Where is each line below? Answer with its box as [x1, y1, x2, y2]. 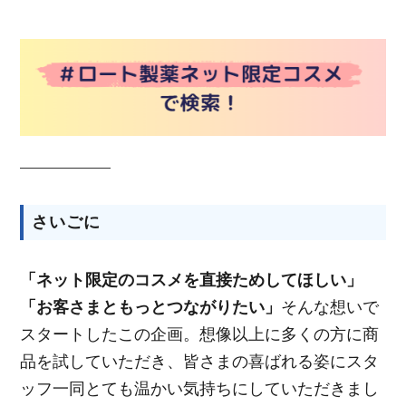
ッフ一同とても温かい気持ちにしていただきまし [20, 380, 380, 399]
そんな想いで [281, 298, 380, 317]
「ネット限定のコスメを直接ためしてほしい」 [20, 271, 363, 290]
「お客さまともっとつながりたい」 [20, 298, 282, 317]
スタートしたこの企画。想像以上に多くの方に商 [20, 325, 380, 344]
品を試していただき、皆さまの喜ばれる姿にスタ [20, 353, 380, 372]
